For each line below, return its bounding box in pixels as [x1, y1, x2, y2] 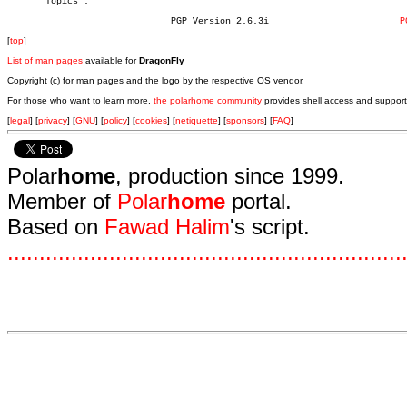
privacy [38, 115, 67, 125]
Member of [7, 189, 117, 213]
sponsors [226, 115, 264, 125]
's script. [230, 214, 310, 239]
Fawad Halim [104, 214, 230, 239]
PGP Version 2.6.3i [269, 16, 400, 26]
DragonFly [139, 55, 184, 65]
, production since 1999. [115, 164, 344, 188]
